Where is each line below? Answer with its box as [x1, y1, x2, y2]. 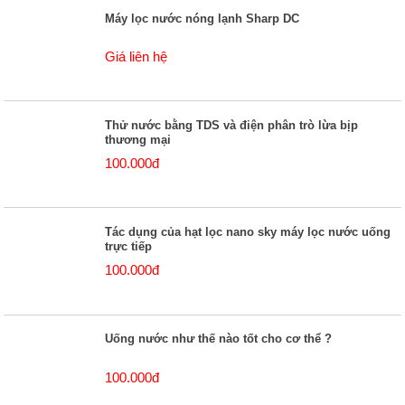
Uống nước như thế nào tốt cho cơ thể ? [105, 332, 333, 346]
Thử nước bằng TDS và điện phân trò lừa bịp [105, 118, 359, 132]
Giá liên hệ [105, 49, 168, 65]
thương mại [105, 132, 172, 146]
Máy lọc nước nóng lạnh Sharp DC [105, 11, 300, 25]
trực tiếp [105, 239, 153, 253]
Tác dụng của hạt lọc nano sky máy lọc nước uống [105, 224, 391, 239]
